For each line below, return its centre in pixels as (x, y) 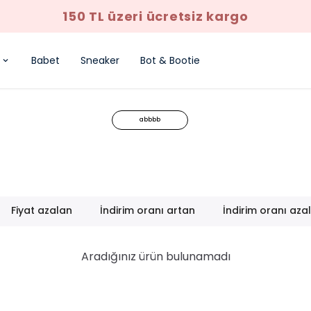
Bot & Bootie (170, 60)
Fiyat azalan (42, 210)
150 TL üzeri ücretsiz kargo (155, 16)
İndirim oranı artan (148, 210)
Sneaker (100, 60)
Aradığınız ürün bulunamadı (155, 257)
